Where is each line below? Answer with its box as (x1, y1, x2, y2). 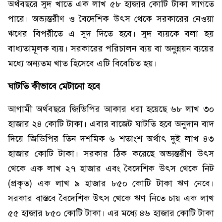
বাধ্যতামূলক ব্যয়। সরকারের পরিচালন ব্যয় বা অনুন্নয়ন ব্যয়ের (8, 43, 214, 54)
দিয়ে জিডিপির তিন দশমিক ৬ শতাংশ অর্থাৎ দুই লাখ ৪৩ (8, 133, 214, 144)
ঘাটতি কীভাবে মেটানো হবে (8, 81, 100, 92)
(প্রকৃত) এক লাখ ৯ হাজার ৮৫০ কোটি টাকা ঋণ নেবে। (8, 178, 214, 189)
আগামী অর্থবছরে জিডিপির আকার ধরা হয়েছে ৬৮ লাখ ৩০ (8, 104, 214, 114)
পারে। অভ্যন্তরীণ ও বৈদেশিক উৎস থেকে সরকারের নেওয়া (8, 13, 214, 24)
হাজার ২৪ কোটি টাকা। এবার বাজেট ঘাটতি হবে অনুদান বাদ (8, 118, 214, 129)
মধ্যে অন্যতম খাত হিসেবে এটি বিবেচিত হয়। (8, 58, 157, 69)
